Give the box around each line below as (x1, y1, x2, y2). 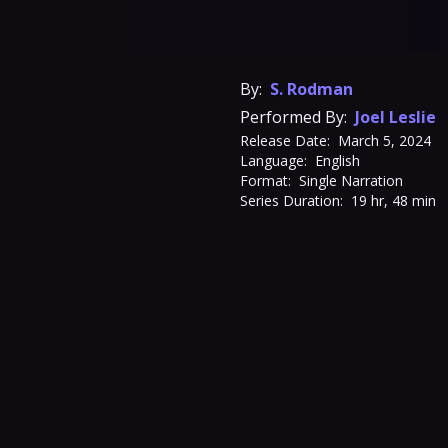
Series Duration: (240, 191, 343, 210)
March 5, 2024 (338, 131, 431, 150)
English (315, 151, 360, 170)
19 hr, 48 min (351, 191, 436, 210)
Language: (240, 151, 307, 170)
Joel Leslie (355, 106, 436, 128)
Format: (240, 171, 291, 190)
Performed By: (240, 106, 347, 128)
